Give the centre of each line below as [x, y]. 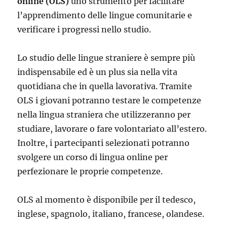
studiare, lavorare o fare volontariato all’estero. [112, 129]
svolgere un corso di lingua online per [93, 157]
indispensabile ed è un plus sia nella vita [98, 72]
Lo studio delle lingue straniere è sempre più [106, 58]
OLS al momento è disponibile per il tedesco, [107, 200]
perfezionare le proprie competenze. [90, 171]
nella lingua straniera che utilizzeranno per [104, 115]
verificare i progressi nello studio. [84, 29]
